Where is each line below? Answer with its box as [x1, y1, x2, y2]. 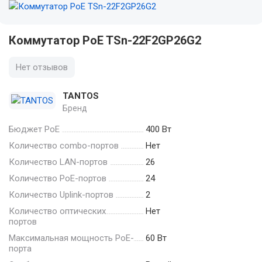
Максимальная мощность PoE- [9, 232, 134, 243]
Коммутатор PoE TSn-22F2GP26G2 [9, 33, 201, 47]
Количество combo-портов [9, 140, 119, 151]
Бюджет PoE [9, 123, 60, 135]
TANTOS [63, 91, 99, 101]
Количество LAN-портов [9, 156, 108, 167]
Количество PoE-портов [9, 173, 106, 184]
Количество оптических [9, 205, 106, 216]
